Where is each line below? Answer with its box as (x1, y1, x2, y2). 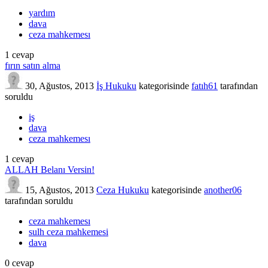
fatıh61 (191, 81, 218, 92)
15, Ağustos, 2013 (25, 185, 94, 196)
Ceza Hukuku (96, 185, 149, 196)
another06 (204, 185, 242, 196)
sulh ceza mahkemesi (29, 227, 108, 237)
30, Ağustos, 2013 (25, 81, 94, 92)
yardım (29, 8, 55, 19)
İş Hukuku (96, 81, 136, 92)
